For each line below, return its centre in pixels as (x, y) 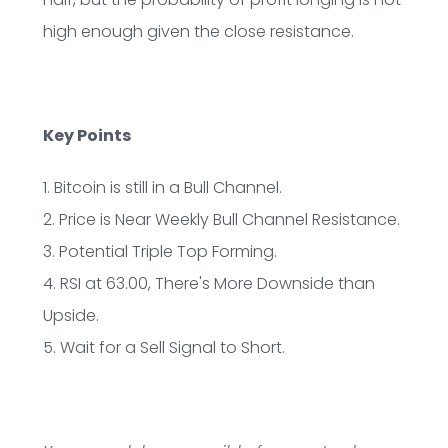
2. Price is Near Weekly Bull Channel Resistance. (221, 219)
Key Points (86, 135)
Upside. (70, 315)
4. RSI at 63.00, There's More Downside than (208, 283)
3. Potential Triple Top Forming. (159, 251)
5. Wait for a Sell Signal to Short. (163, 347)
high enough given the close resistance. (198, 31)
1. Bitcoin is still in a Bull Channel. (162, 187)
